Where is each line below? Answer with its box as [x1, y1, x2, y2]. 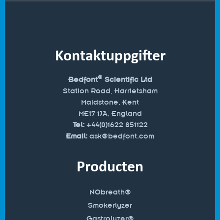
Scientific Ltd [102, 76, 152, 84]
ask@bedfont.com [89, 132, 154, 140]
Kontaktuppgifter [55, 44, 165, 66]
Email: [66, 132, 89, 140]
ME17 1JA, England [78, 110, 142, 118]
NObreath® [89, 188, 131, 196]
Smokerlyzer [88, 201, 132, 210]
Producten [77, 155, 143, 177]
